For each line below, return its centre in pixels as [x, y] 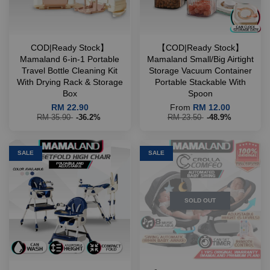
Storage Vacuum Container [200, 71]
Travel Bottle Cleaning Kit [70, 71]
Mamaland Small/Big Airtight [200, 59]
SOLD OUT [200, 200]
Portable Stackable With [200, 82]
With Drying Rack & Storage [70, 82]
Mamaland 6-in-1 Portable [70, 59]
